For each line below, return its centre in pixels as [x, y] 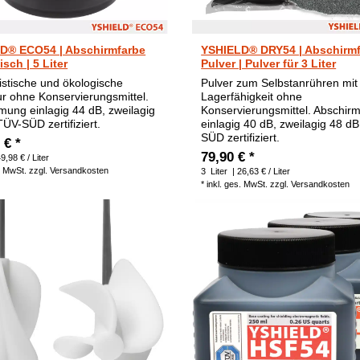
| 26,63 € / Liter [260, 171]
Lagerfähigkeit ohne [252, 96]
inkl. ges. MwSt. [237, 184]
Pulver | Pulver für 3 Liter [269, 63]
